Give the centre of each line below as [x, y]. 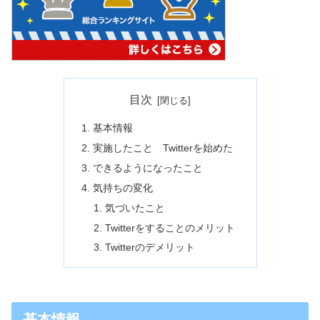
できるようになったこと [147, 167]
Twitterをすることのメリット [170, 227]
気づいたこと [135, 207]
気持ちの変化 [122, 187]
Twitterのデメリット [150, 247]
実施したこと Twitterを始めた [162, 148]
